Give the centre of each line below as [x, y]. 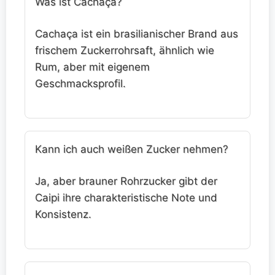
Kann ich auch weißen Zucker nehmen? [132, 149]
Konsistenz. [63, 215]
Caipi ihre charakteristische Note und [126, 198]
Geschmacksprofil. [80, 84]
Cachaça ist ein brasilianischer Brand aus [137, 34]
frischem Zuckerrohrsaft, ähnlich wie [125, 51]
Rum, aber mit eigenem [92, 67]
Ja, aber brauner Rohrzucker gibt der [126, 181]
